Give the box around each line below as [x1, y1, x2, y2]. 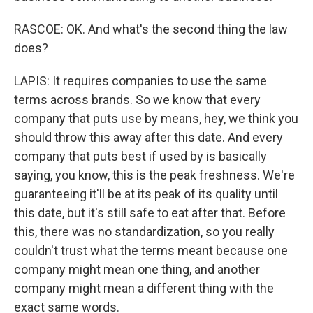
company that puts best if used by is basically [14, 149, 267, 163]
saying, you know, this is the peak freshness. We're [14, 168, 295, 182]
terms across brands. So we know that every [14, 92, 261, 107]
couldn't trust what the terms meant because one [14, 243, 288, 258]
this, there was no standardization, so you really [14, 224, 275, 239]
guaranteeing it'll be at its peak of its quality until [14, 187, 278, 201]
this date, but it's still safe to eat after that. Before [14, 205, 286, 220]
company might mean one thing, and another [14, 262, 260, 277]
